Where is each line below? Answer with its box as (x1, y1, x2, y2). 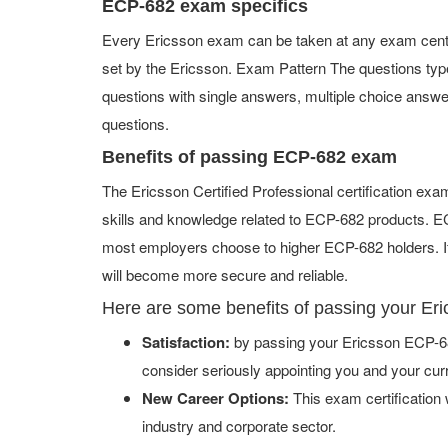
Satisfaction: (142, 331, 230, 353)
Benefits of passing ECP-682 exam (102, 147, 397, 167)
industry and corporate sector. (142, 415, 336, 436)
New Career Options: (142, 387, 289, 409)
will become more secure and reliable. (102, 264, 348, 285)
